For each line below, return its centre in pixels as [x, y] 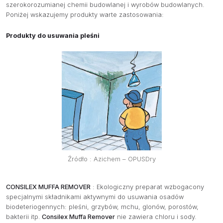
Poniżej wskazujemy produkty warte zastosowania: [85, 15]
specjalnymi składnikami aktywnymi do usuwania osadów [95, 197]
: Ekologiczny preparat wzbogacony [147, 187]
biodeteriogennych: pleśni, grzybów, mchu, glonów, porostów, [102, 207]
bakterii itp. [23, 217]
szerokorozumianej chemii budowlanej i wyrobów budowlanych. [105, 5]
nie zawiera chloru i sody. [156, 217]
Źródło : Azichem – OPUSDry [111, 159]
